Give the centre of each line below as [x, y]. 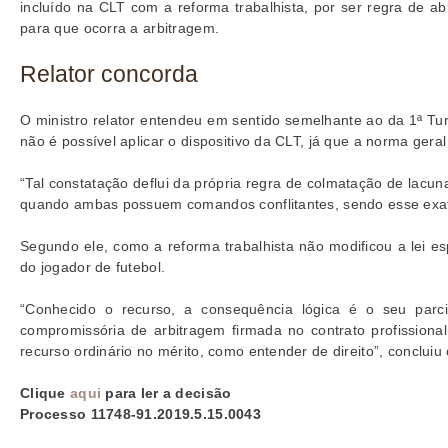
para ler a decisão [166, 393]
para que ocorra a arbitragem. [120, 28]
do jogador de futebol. [93, 267]
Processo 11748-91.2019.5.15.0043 [140, 414]
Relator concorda [109, 74]
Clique [45, 393]
